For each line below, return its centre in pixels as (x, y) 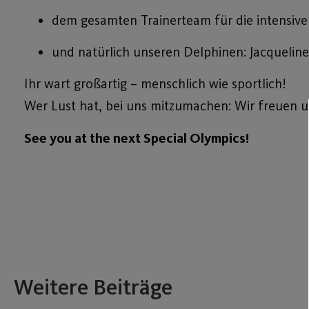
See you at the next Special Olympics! (137, 138)
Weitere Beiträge (93, 287)
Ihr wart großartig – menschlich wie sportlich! (155, 84)
